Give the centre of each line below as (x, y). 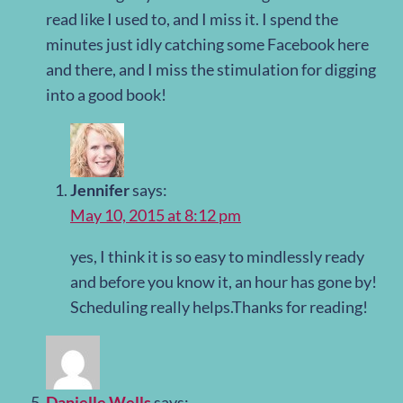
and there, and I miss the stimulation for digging (211, 70)
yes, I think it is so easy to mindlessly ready (217, 257)
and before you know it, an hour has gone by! (224, 282)
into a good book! (106, 95)
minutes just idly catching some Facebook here (207, 45)
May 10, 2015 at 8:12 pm (156, 215)
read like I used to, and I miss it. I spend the (192, 19)
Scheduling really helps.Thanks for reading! (219, 307)
